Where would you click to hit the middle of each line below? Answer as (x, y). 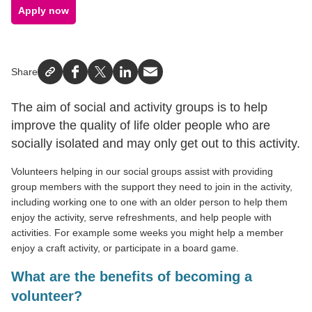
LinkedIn (145, 78)
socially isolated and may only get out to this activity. (156, 143)
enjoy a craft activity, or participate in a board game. (125, 248)
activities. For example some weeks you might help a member (147, 232)
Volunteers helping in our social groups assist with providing (142, 171)
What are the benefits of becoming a (132, 276)
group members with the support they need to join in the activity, (152, 186)
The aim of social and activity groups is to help (139, 107)
